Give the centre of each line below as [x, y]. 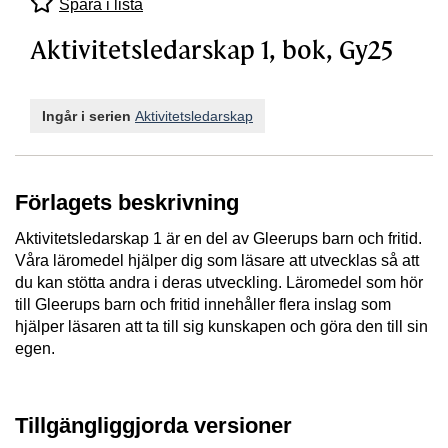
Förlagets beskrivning [127, 203]
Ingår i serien [88, 115]
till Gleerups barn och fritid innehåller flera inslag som [203, 304]
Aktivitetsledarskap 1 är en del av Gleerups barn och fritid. [218, 238]
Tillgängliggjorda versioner [153, 425]
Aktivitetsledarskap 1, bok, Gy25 [211, 50]
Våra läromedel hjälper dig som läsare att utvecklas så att [217, 260]
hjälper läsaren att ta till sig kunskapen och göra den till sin [221, 326]
